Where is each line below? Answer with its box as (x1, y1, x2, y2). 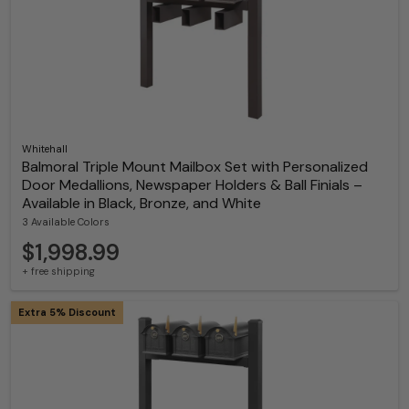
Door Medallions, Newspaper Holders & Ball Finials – (22, 174, 362, 194)
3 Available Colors (22, 215, 110, 228)
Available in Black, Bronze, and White (22, 193, 261, 213)
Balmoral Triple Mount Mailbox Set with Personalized (22, 156, 368, 176)
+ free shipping (22, 265, 95, 278)
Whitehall (22, 142, 68, 155)
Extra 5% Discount (18, 306, 116, 319)
